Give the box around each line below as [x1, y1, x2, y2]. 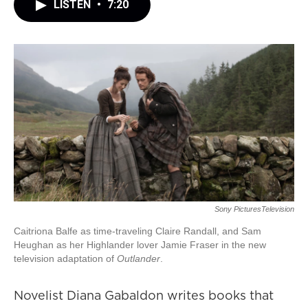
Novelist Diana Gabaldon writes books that [14, 287, 274, 305]
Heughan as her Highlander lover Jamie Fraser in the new [14, 239, 266, 251]
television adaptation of [14, 253, 117, 265]
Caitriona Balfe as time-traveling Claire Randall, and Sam [14, 225, 261, 237]
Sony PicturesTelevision [214, 205, 294, 214]
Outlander [117, 253, 160, 265]
